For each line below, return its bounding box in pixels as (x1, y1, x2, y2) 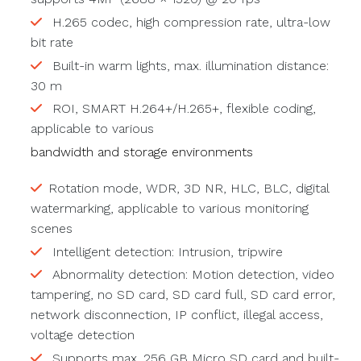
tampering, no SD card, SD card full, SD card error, (30, 287, 335, 303)
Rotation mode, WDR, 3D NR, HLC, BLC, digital (48, 180, 329, 196)
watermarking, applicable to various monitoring (30, 200, 309, 216)
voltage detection (30, 327, 135, 343)
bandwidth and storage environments (30, 144, 253, 160)
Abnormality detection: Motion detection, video (48, 267, 334, 283)
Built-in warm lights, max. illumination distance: (48, 57, 329, 73)
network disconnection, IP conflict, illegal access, (30, 307, 323, 323)
